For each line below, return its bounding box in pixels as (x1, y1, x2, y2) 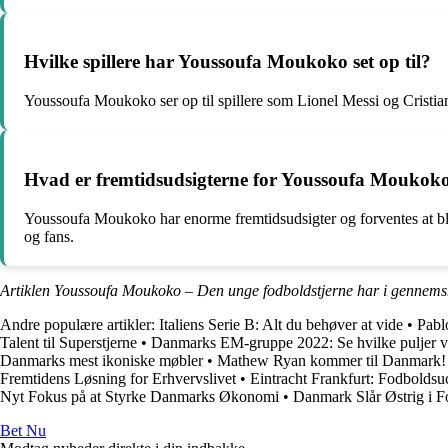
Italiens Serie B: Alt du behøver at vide (159, 315, 403, 333)
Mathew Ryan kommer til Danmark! (217, 351, 446, 369)
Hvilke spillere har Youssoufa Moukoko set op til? (24, 51, 431, 73)
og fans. (24, 227, 74, 245)
